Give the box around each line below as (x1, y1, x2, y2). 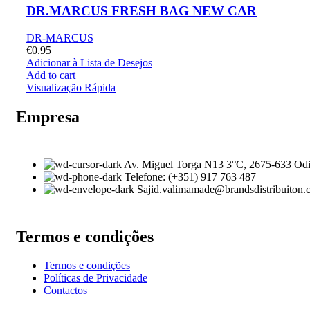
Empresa (16, 107, 80, 126)
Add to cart (26, 69, 75, 81)
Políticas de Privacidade (44, 272, 147, 284)
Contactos (44, 284, 87, 297)
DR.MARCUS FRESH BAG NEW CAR (26, 3, 257, 19)
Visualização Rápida (26, 81, 116, 93)
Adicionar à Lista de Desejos (26, 56, 152, 69)
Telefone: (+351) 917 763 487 (125, 170, 256, 183)
